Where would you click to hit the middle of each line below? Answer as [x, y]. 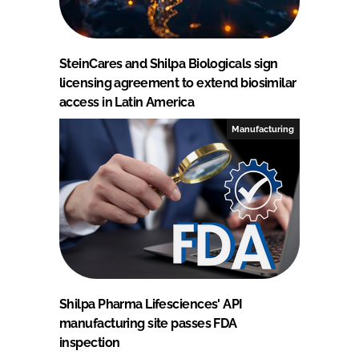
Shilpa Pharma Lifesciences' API [151, 304]
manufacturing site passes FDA [148, 323]
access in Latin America [127, 102]
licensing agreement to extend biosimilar [178, 83]
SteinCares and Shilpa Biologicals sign [169, 63]
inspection [90, 342]
